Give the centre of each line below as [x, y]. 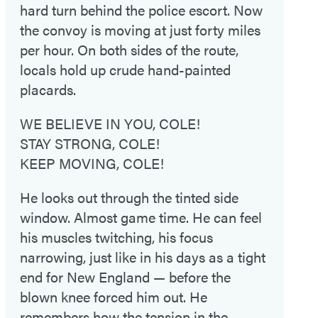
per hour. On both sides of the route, [129, 49]
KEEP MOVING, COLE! [92, 163]
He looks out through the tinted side [129, 197]
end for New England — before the [125, 276]
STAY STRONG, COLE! [90, 143]
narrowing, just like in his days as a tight [143, 256]
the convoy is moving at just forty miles [140, 29]
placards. [48, 89]
